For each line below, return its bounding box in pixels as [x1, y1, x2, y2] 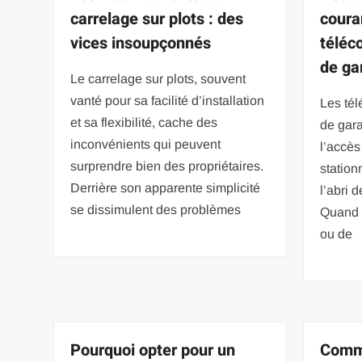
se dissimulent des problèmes [70, 202, 242, 217]
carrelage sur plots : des [70, 6, 244, 31]
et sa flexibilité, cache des [70, 115, 218, 129]
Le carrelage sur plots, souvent [70, 71, 246, 86]
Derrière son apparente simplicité [70, 180, 261, 195]
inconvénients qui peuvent [70, 137, 221, 151]
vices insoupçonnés [70, 31, 212, 55]
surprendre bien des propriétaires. [70, 158, 264, 173]
